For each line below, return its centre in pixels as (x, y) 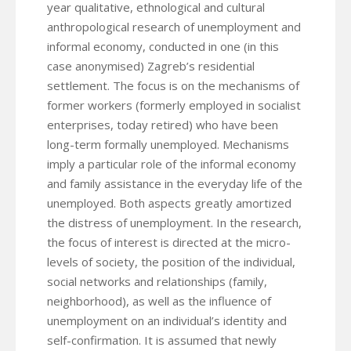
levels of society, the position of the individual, (171, 261)
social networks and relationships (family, (157, 281)
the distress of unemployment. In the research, (174, 222)
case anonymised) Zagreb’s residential (151, 65)
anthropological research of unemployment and (174, 26)
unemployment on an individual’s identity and (167, 320)
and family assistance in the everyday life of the (175, 183)
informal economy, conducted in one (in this (163, 46)
